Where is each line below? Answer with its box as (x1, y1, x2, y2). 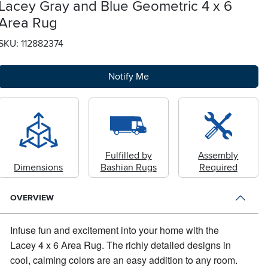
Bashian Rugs (100, 162, 157, 174)
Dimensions (14, 162, 63, 174)
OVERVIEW (10, 193, 54, 203)
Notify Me (108, 71, 149, 83)
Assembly (198, 150, 239, 162)
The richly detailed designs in (106, 238, 232, 252)
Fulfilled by (105, 150, 152, 162)
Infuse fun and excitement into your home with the (10, 223, 220, 237)
